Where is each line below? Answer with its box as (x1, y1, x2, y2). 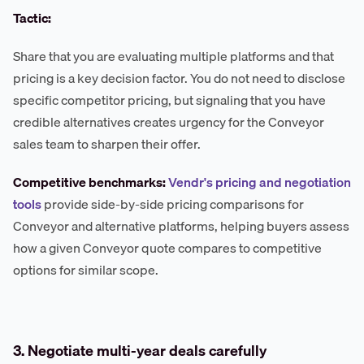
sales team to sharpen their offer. (13, 133, 201, 155)
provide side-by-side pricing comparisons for (41, 193, 304, 215)
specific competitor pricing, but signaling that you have (13, 89, 326, 111)
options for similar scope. (13, 259, 158, 281)
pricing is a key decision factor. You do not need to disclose (13, 67, 345, 89)
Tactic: (13, 7, 51, 29)
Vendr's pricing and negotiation (168, 171, 351, 193)
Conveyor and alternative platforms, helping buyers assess (13, 215, 349, 237)
